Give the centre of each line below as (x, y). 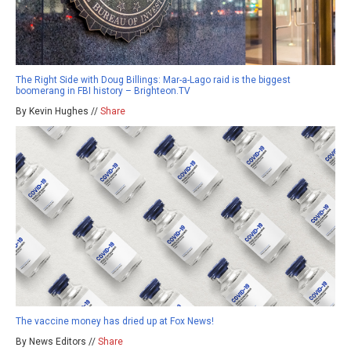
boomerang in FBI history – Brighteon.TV (103, 90)
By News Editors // (57, 341)
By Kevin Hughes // (58, 111)
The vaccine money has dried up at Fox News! (115, 321)
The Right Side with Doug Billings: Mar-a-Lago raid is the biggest (153, 80)
